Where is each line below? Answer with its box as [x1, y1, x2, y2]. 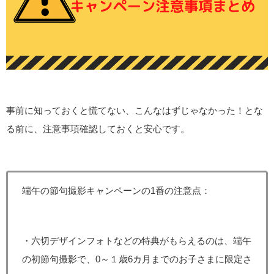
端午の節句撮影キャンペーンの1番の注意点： [21, 185, 210, 196]
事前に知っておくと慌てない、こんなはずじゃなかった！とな [6, 105, 263, 116]
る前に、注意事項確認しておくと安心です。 [6, 124, 190, 135]
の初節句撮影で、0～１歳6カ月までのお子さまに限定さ [21, 254, 252, 265]
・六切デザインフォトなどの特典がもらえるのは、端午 [21, 235, 251, 246]
